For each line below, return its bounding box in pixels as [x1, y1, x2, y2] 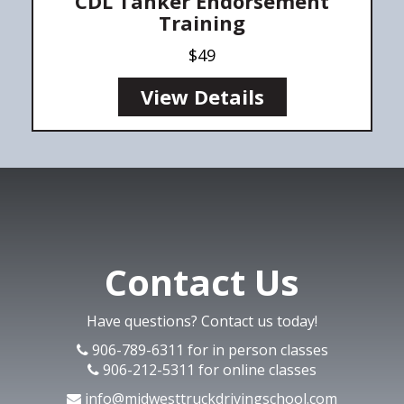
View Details [140, 82, 264, 110]
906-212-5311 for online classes [99, 359, 317, 380]
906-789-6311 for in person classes [87, 339, 328, 360]
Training [159, 8, 245, 36]
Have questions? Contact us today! [87, 310, 317, 331]
